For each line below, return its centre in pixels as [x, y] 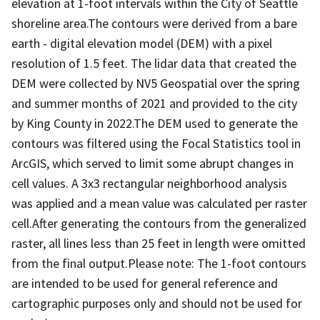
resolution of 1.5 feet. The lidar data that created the [154, 63]
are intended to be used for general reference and [145, 283]
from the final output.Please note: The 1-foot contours [159, 263]
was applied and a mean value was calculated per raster [159, 203]
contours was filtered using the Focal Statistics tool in [156, 143]
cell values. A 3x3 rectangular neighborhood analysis [149, 183]
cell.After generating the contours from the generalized [159, 223]
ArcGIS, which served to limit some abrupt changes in [152, 163]
